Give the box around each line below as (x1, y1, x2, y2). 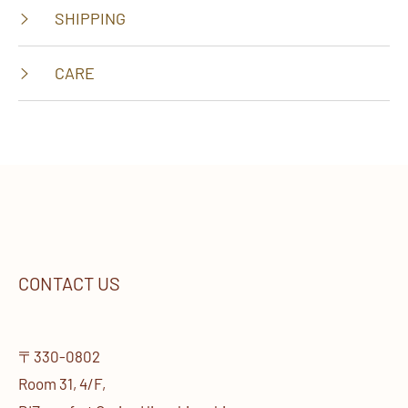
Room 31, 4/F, (18, 374, 106, 393)
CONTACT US (18, 272, 120, 294)
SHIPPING (51, 8, 126, 28)
